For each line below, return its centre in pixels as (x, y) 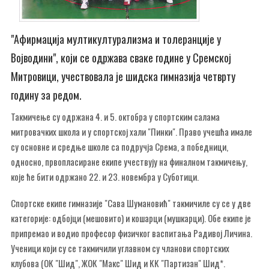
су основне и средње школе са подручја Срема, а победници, (119, 146)
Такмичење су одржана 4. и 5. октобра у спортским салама (115, 116)
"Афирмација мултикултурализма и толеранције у (116, 39)
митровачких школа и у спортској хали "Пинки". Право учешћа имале (131, 131)
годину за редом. (46, 95)
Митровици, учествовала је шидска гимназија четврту (123, 76)
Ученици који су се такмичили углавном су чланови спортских (120, 248)
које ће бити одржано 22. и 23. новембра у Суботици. (105, 176)
